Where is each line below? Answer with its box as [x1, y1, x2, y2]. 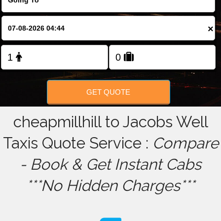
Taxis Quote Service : [2, 134, 152, 152]
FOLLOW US [93, 11, 128, 19]
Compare [152, 134, 219, 152]
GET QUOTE [86, 87, 131, 96]
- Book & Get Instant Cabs [20, 155, 201, 174]
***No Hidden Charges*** [26, 177, 195, 195]
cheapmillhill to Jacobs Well [13, 113, 208, 131]
